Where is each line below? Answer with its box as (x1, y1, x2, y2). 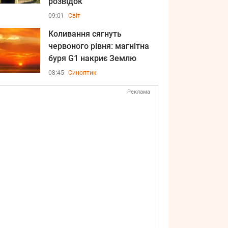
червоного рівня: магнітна (48, 41, 149, 51)
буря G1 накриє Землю (48, 53, 136, 63)
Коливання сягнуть (48, 29, 122, 39)
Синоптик (68, 69, 96, 76)
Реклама (127, 89, 150, 95)
